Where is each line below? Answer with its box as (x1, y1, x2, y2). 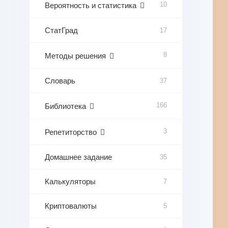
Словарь (45, 76, 75, 85)
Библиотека (45, 102, 86, 110)
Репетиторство (45, 128, 97, 136)
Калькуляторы (45, 177, 96, 186)
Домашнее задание (45, 153, 112, 161)
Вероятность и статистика (45, 1, 136, 10)
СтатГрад (45, 26, 78, 35)
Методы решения (45, 51, 106, 60)
